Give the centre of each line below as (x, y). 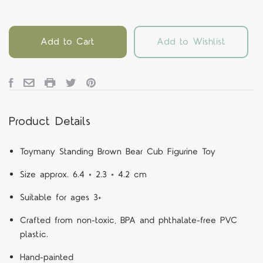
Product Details (50, 122)
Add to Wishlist (191, 41)
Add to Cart (68, 41)
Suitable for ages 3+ (60, 197)
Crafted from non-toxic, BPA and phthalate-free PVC (128, 220)
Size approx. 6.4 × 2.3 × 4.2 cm (83, 174)
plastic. (34, 234)
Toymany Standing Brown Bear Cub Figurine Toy (117, 151)
